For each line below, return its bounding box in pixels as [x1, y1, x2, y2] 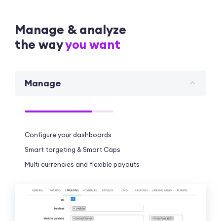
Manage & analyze [15, 22, 126, 38]
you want [65, 37, 120, 53]
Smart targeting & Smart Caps [25, 146, 120, 154]
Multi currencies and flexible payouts [25, 160, 140, 169]
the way [15, 37, 65, 53]
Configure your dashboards [25, 131, 111, 139]
